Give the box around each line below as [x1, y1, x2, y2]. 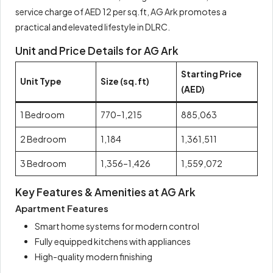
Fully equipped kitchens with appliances [35, 236, 191, 247]
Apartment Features [15, 202, 108, 214]
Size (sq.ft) [101, 76, 149, 87]
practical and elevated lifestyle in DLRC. [15, 21, 170, 33]
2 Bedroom [20, 133, 66, 145]
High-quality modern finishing [35, 251, 152, 263]
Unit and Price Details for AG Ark [15, 44, 179, 58]
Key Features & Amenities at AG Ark [15, 185, 196, 199]
